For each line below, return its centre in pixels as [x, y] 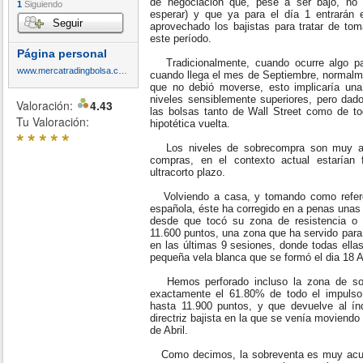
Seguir [68, 23]
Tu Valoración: [53, 122]
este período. [181, 38]
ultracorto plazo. [188, 172]
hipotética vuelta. [192, 124]
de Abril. [169, 330]
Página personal [62, 53]
